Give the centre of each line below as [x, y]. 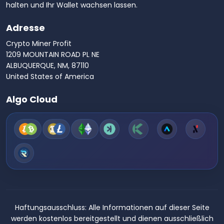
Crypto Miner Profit [39, 43]
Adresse [25, 27]
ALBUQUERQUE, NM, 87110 [47, 65]
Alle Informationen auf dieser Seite [148, 207]
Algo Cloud [32, 99]
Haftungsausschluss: [50, 207]
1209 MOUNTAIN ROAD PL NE [53, 54]
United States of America [50, 76]
